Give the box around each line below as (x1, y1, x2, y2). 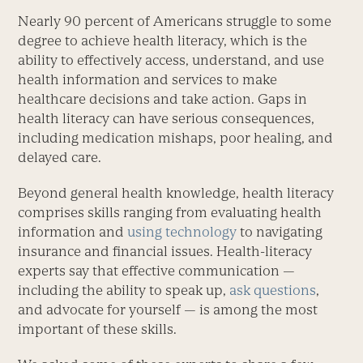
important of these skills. (18, 321, 177, 338)
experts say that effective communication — (18, 263, 296, 280)
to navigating (237, 224, 323, 241)
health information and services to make (18, 71, 278, 88)
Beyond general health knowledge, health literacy (18, 185, 335, 202)
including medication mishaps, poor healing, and (18, 130, 334, 147)
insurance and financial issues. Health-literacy (18, 243, 313, 260)
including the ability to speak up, (18, 282, 230, 299)
